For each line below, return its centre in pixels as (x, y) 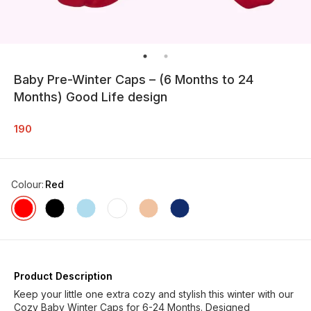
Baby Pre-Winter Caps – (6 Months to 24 (134, 79)
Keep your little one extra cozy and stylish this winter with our (154, 294)
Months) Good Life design (91, 96)
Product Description (63, 276)
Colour (26, 184)
